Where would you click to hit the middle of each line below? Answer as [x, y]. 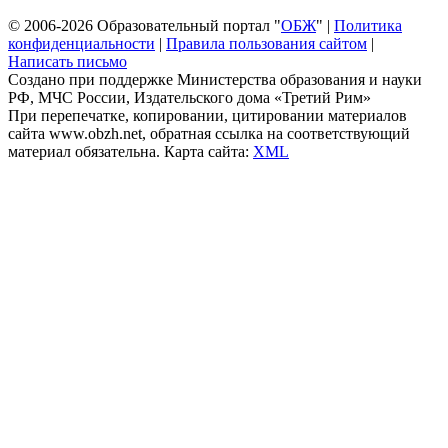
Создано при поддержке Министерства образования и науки [215, 79]
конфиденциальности [81, 43]
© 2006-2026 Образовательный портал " [144, 25]
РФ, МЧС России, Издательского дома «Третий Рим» [189, 97]
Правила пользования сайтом [266, 43]
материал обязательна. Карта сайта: [130, 151]
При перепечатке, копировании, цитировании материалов [207, 115]
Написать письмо [67, 61]
